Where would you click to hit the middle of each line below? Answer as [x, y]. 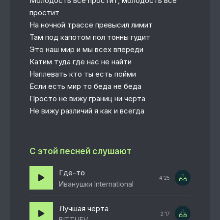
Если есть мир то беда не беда [85, 86]
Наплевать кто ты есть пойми [83, 74]
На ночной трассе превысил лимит [91, 25]
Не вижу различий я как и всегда [87, 111]
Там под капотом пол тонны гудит [90, 37]
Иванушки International [96, 184]
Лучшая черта [84, 208]
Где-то [72, 172]
